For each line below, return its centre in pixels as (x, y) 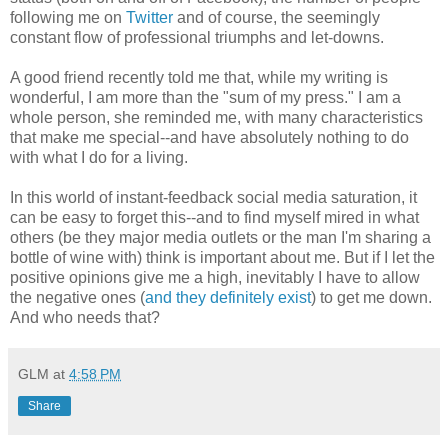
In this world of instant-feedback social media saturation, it (213, 197)
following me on (68, 17)
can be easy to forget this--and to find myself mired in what (214, 217)
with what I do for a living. (99, 157)
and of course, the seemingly (276, 17)
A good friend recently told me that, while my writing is (199, 77)
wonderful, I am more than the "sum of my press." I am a (205, 97)
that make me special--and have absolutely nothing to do (209, 137)
